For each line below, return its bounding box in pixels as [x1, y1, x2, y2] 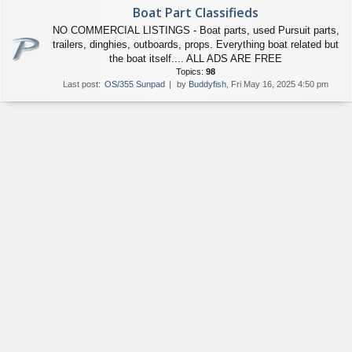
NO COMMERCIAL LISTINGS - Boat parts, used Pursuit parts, [52, 24, 339, 36]
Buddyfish [189, 79, 226, 89]
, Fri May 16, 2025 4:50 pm [226, 79, 328, 89]
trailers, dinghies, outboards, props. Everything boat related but [53, 38, 339, 50]
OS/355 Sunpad [104, 79, 165, 89]
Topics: [176, 67, 206, 76]
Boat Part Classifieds [133, 4, 258, 21]
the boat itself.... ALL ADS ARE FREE [109, 53, 282, 64]
